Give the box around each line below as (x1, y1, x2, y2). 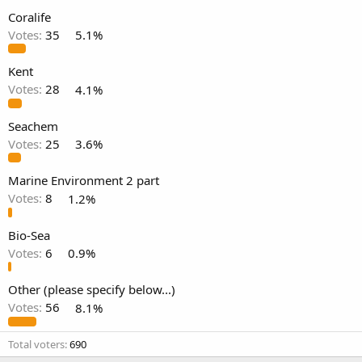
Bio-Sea (8, 226, 50, 243)
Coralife (8, 8, 51, 25)
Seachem (8, 117, 58, 134)
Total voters (8, 336, 65, 351)
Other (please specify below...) (8, 281, 175, 298)
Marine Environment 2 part (8, 172, 159, 189)
